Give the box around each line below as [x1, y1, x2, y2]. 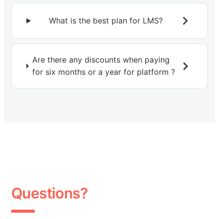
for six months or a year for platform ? [32, 67, 175, 77]
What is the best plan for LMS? [49, 16, 163, 26]
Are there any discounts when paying [32, 55, 170, 65]
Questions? [11, 184, 88, 202]
